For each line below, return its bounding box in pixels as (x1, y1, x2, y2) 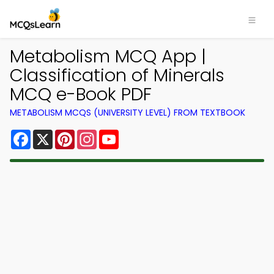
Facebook (31, 127, 79, 141)
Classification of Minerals (10, 63, 224, 87)
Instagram (97, 127, 147, 141)
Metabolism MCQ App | (10, 44, 206, 68)
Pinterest (75, 127, 119, 141)
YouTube (119, 127, 160, 141)
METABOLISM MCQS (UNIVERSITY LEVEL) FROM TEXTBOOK (10, 106, 245, 119)
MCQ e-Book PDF (10, 82, 152, 106)
